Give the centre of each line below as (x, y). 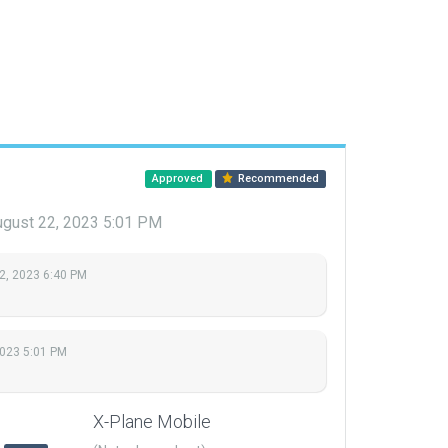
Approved (178, 178)
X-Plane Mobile (152, 422)
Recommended (277, 178)
